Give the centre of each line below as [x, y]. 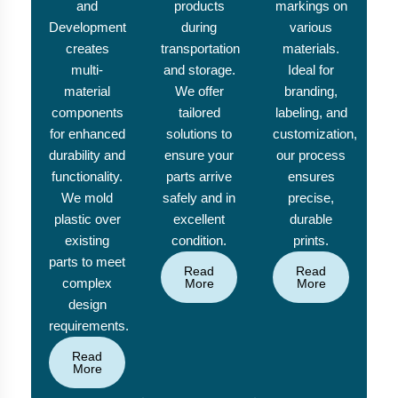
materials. [311, 49]
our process [311, 155]
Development [88, 28]
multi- [87, 70]
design [87, 305]
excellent [199, 219]
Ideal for [311, 70]
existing [87, 241]
